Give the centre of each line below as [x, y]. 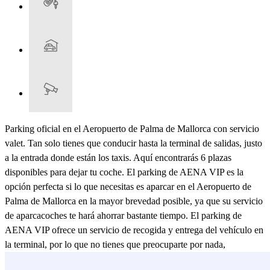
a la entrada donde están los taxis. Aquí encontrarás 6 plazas [118, 157]
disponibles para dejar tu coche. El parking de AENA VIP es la [124, 172]
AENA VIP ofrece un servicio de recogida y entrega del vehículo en [134, 230]
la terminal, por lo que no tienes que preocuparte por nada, [115, 244]
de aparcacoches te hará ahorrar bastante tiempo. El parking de [123, 215]
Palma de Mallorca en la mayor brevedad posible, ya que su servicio [134, 201]
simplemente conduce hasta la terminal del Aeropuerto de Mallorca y [135, 259]
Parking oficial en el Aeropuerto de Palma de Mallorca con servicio [132, 128]
